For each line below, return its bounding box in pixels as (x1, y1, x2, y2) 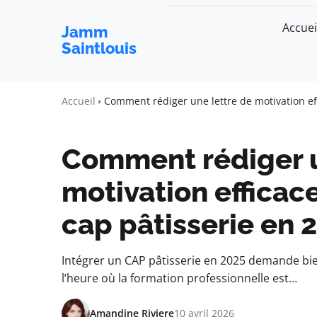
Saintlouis (62, 39, 137, 57)
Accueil (62, 94, 96, 108)
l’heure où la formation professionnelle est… (62, 270, 297, 286)
